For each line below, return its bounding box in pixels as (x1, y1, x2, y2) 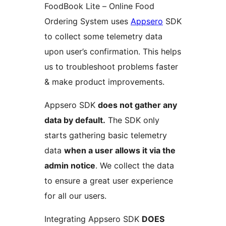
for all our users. (44, 191, 106, 201)
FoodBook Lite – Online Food (44, 1, 154, 12)
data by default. (44, 115, 105, 126)
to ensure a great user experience (44, 176, 173, 186)
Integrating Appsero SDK (44, 214, 142, 224)
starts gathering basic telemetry (44, 130, 167, 141)
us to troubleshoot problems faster (44, 62, 178, 72)
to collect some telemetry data (44, 31, 162, 42)
